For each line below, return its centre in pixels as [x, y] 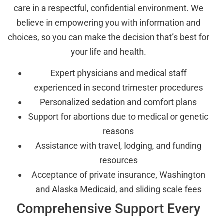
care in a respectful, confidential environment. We [108, 8]
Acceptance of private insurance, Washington [118, 175]
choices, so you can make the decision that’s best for [108, 37]
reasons [118, 131]
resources [118, 160]
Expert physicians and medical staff [118, 73]
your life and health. [108, 51]
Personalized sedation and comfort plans [118, 102]
